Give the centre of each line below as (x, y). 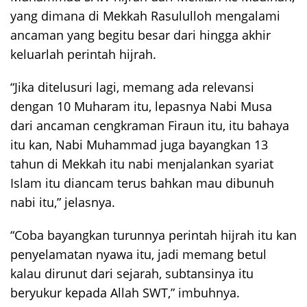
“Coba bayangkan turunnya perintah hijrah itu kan (153, 235)
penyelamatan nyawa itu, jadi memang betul (138, 255)
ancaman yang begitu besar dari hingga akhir (140, 35)
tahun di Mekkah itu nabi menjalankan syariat (142, 164)
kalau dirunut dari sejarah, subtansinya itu (132, 274)
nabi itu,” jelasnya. (63, 202)
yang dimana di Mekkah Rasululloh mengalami (145, 16)
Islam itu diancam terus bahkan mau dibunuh (142, 183)
